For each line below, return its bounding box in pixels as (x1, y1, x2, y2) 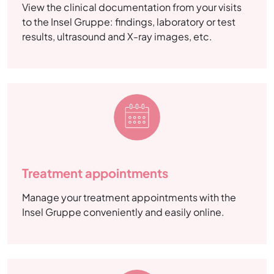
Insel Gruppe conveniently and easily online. (22, 206, 224, 219)
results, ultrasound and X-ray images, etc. (22, 29, 212, 43)
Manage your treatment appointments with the (22, 191, 236, 204)
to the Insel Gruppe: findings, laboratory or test (22, 15, 235, 28)
